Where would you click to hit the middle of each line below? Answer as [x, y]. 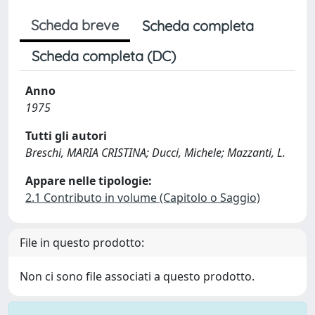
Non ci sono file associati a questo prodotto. [137, 276]
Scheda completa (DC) [104, 56]
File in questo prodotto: [82, 243]
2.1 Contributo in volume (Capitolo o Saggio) [143, 198]
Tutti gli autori [66, 136]
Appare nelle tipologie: [89, 181]
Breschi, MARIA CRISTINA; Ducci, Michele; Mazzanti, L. [155, 153]
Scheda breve [75, 25]
